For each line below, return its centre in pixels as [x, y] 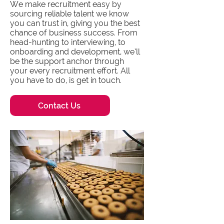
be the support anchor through [67, 61]
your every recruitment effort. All [70, 71]
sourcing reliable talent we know [69, 14]
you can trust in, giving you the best [75, 23]
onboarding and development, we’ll [75, 52]
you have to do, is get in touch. [66, 80]
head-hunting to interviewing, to [68, 42]
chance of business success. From [74, 33]
